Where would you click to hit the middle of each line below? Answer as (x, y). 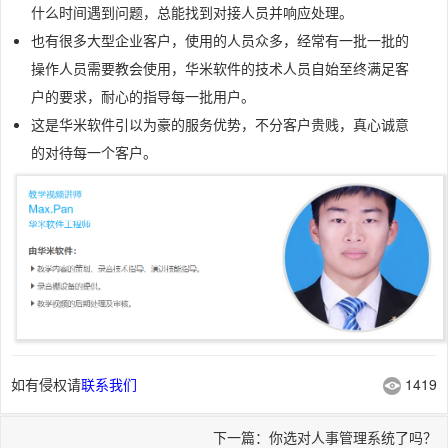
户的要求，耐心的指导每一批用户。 (143, 95)
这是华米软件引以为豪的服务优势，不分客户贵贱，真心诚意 (220, 123)
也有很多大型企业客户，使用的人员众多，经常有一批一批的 (220, 39)
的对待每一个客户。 (94, 151)
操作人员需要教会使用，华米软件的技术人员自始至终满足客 (220, 67)
